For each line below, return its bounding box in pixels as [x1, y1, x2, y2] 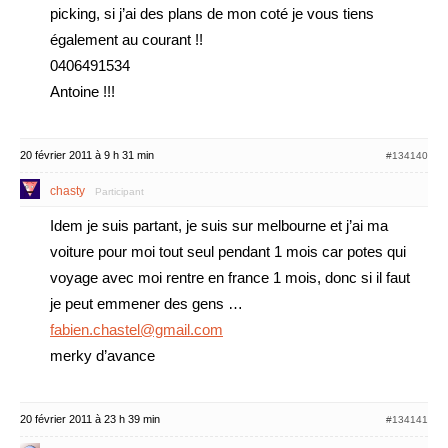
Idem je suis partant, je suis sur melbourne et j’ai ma [50, 217, 388, 234]
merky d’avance [50, 347, 155, 364]
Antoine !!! [50, 83, 115, 100]
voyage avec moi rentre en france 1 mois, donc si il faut [50, 269, 410, 286]
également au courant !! [50, 31, 203, 48]
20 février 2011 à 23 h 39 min [20, 413, 160, 425]
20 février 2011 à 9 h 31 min [20, 149, 154, 161]
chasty [50, 184, 85, 198]
